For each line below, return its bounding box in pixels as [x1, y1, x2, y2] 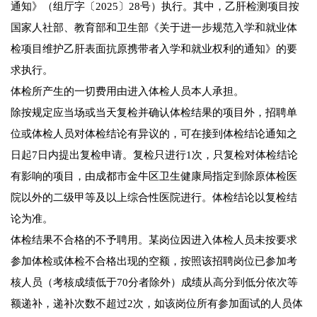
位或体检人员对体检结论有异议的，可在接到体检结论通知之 [11, 128, 297, 140]
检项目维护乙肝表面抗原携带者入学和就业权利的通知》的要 [11, 43, 297, 55]
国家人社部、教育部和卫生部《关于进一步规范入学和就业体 [11, 22, 297, 34]
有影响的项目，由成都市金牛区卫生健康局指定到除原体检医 [11, 171, 297, 183]
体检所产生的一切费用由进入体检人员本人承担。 [11, 86, 244, 98]
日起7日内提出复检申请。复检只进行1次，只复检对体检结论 [11, 149, 298, 161]
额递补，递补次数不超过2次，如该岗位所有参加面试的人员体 [11, 298, 303, 310]
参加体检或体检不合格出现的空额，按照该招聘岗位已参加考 [11, 255, 297, 267]
